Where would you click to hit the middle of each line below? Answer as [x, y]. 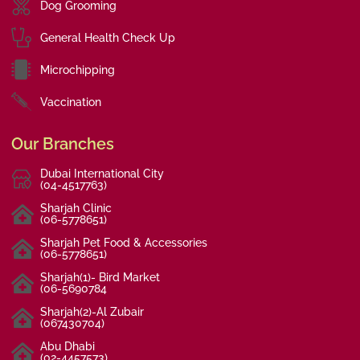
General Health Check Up [108, 37]
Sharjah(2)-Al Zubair [92, 312]
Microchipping [78, 70]
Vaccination [71, 102]
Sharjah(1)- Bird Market [100, 278]
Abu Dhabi [68, 347]
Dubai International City [102, 174]
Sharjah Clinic [76, 209]
